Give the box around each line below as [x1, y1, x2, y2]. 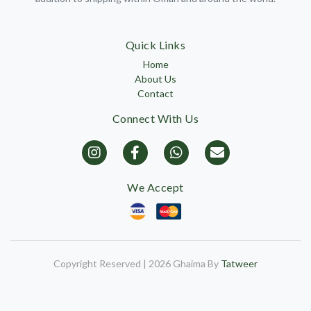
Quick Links [125, 37, 186, 51]
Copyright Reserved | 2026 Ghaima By [53, 257, 221, 269]
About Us [135, 72, 176, 85]
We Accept [127, 180, 184, 194]
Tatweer [221, 257, 258, 269]
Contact [137, 87, 174, 99]
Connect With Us [112, 111, 199, 125]
